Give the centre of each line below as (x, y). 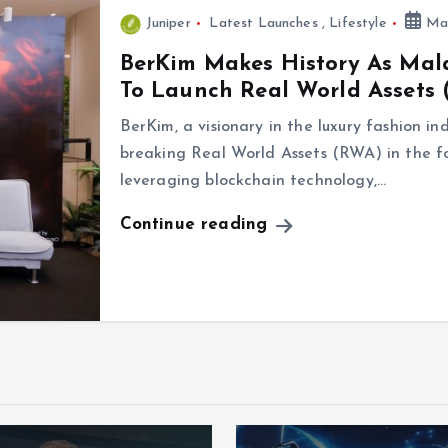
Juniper (168, 23)
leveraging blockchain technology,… (253, 181)
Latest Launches (263, 23)
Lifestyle (358, 23)
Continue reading (196, 224)
